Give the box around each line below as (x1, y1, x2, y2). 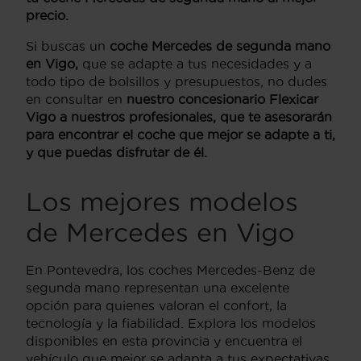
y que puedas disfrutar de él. (26, 144, 207, 160)
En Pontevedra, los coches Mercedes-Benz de (26, 262, 315, 277)
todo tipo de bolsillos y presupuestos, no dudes (26, 73, 327, 89)
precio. (26, 7, 68, 23)
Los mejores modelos (26, 187, 298, 216)
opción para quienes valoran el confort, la (26, 297, 287, 313)
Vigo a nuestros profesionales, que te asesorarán (26, 109, 332, 124)
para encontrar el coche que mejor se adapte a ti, (26, 127, 335, 142)
